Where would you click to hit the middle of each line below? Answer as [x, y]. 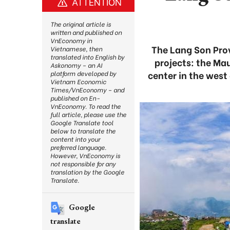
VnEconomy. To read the [85, 106]
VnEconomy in [71, 40]
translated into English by [87, 57]
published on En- [75, 98]
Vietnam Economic [78, 81]
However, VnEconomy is [85, 155]
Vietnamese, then [76, 49]
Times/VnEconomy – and [87, 90]
